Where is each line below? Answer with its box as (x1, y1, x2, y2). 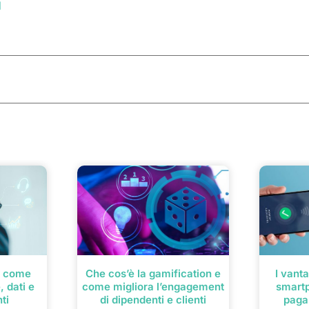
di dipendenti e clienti (100, 293, 206, 307)
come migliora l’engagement (82, 280, 224, 294)
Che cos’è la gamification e (86, 267, 221, 281)
